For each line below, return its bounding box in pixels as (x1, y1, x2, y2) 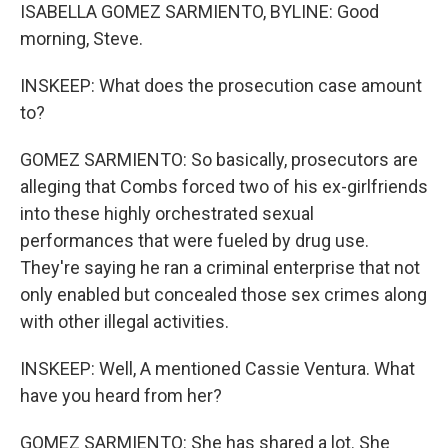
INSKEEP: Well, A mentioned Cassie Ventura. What (20, 358, 415, 379)
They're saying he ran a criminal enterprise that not (20, 257, 420, 278)
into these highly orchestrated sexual (20, 203, 314, 224)
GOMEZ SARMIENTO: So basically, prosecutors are (20, 149, 418, 170)
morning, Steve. (20, 28, 143, 49)
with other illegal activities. (20, 311, 229, 332)
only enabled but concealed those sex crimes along (20, 284, 427, 305)
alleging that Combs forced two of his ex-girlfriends (20, 176, 428, 197)
